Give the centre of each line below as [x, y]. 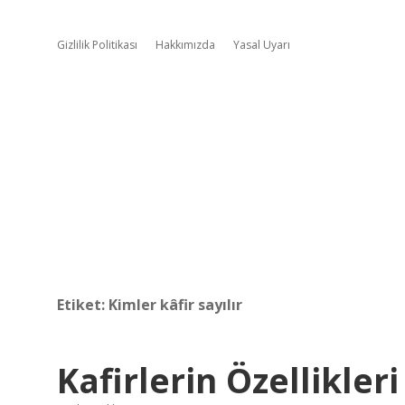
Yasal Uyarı [262, 45]
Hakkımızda [185, 45]
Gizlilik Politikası [97, 45]
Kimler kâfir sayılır [175, 305]
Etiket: [83, 305]
